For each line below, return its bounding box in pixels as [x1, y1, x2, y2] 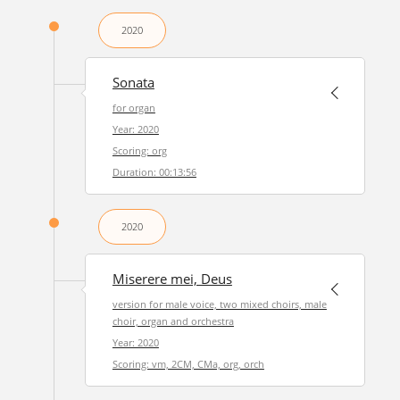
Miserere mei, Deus [112, 270, 232, 288]
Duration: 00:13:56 [112, 165, 196, 179]
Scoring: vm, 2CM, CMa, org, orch [112, 357, 264, 371]
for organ [112, 101, 155, 114]
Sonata [112, 73, 154, 92]
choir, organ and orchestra [112, 314, 234, 328]
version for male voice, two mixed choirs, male [112, 297, 327, 311]
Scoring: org [112, 144, 167, 157]
